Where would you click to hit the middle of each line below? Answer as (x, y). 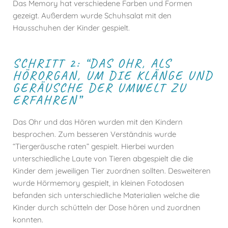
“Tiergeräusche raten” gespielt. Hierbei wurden (93, 146)
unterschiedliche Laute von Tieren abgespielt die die (103, 159)
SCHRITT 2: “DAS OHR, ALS (92, 63)
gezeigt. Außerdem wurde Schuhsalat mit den (92, 16)
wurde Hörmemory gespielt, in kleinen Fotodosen (98, 183)
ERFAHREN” (47, 100)
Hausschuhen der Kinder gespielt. (71, 28)
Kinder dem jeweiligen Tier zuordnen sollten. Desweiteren (112, 171)
